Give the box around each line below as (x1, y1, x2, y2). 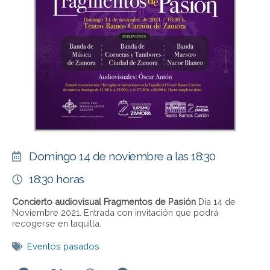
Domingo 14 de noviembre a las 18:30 (29, 149, 216, 163)
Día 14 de (196, 196, 236, 207)
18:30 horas (29, 172, 84, 186)
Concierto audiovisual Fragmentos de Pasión (12, 196, 196, 207)
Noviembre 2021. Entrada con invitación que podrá (12, 207, 218, 218)
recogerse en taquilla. (12, 218, 101, 229)
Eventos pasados (27, 241, 99, 252)
